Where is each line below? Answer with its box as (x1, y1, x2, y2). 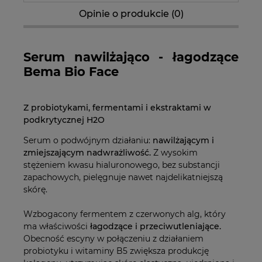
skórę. (23, 184, 47, 195)
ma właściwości (23, 220, 90, 232)
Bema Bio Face (23, 64, 119, 80)
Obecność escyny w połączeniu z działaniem (23, 233, 204, 244)
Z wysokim (151, 147, 198, 158)
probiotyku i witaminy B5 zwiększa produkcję (23, 245, 209, 256)
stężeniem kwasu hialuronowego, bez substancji (23, 159, 220, 170)
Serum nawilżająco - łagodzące (23, 50, 239, 65)
